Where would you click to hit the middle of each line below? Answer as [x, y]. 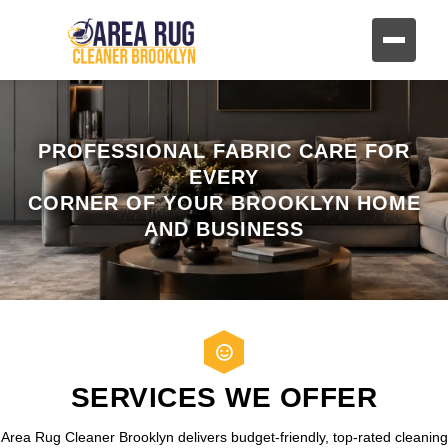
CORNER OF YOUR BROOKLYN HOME [224, 203]
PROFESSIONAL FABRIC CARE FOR [224, 151]
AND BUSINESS [224, 229]
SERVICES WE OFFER [224, 397]
